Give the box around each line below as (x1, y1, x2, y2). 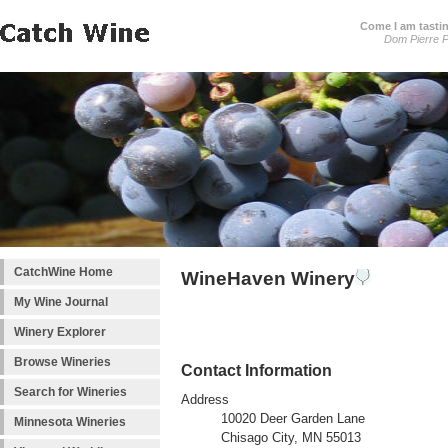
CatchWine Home (14, 265, 113, 279)
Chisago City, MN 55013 (221, 431, 361, 446)
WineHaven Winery (181, 268, 355, 289)
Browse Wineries (14, 355, 111, 369)
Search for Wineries (14, 385, 127, 399)
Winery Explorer (14, 325, 106, 339)
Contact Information (181, 361, 332, 380)
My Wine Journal (14, 295, 108, 309)
